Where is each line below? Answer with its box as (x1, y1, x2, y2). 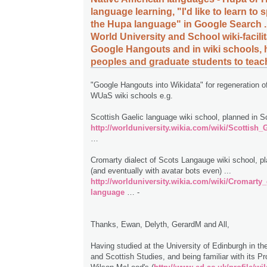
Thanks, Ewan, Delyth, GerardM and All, (91, 220, 229, 229)
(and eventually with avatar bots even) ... (91, 166, 231, 176)
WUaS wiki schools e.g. (91, 91, 173, 101)
